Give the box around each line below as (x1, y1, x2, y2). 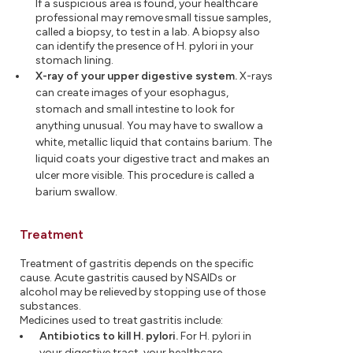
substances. (20, 299, 81, 313)
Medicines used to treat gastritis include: (20, 313, 224, 327)
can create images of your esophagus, (35, 85, 229, 99)
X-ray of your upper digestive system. (35, 69, 237, 83)
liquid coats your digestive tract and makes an (35, 151, 269, 165)
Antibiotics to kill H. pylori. (39, 329, 178, 343)
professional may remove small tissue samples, (35, 10, 272, 24)
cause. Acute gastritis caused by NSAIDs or (20, 270, 237, 284)
